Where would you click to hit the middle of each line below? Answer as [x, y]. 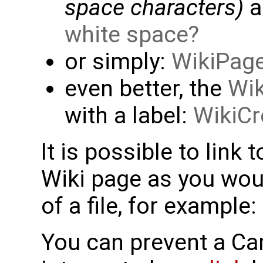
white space [127, 34]
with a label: [129, 115]
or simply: [118, 61]
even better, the [146, 88]
